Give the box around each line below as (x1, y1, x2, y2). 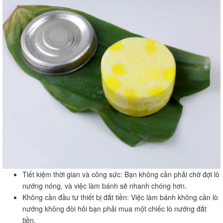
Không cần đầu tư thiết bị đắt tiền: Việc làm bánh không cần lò (22, 192, 218, 202)
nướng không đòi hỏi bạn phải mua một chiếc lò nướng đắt (22, 203, 207, 214)
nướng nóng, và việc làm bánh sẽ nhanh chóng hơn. (22, 180, 187, 191)
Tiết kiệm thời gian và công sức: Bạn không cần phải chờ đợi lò (22, 169, 220, 179)
